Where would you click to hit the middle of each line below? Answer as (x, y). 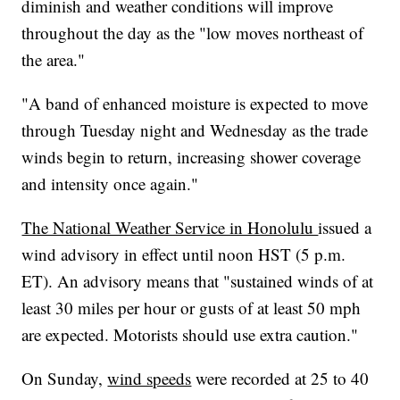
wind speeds (150, 379)
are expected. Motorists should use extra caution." (190, 335)
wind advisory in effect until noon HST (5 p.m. (184, 254)
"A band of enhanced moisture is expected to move (195, 104)
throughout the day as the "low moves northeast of (193, 33)
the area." (54, 60)
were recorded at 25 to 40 (280, 379)
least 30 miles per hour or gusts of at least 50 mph (192, 308)
